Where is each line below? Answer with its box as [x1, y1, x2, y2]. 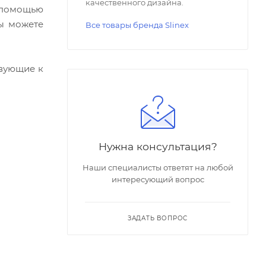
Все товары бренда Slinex [85, 20, 189, 30]
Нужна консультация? [98, 140, 217, 153]
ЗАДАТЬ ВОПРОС [127, 214, 188, 223]
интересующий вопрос [111, 175, 204, 185]
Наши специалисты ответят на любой [82, 163, 233, 173]
